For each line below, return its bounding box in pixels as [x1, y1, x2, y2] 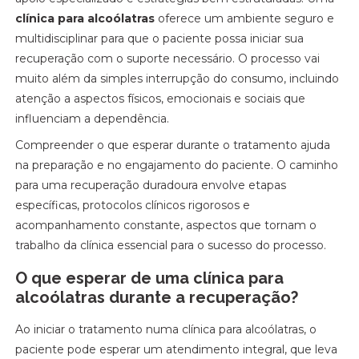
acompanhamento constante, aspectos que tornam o [15, 218, 317, 232]
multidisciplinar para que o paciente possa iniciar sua [15, 31, 305, 46]
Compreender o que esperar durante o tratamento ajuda [15, 138, 331, 152]
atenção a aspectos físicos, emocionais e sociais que [15, 91, 306, 106]
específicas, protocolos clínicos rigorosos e [15, 198, 251, 212]
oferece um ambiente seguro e [155, 11, 335, 26]
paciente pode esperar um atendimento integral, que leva [15, 342, 338, 357]
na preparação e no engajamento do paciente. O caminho [15, 158, 339, 172]
